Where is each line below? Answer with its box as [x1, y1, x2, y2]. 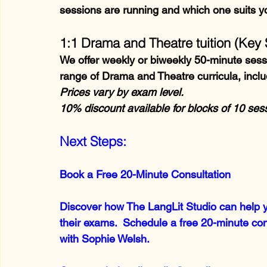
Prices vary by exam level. [60, 85, 184, 98]
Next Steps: [60, 132, 126, 150]
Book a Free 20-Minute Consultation [60, 167, 231, 181]
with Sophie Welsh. [60, 232, 150, 245]
